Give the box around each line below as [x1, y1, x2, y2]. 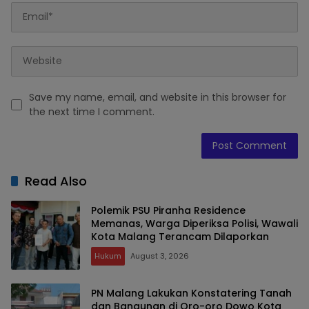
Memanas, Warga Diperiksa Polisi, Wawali [91, 217, 298, 231]
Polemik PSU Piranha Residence [91, 203, 246, 218]
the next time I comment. [29, 104, 154, 119]
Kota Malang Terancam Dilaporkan [91, 230, 269, 244]
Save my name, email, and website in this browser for [29, 90, 286, 104]
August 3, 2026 [130, 250, 189, 262]
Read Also [25, 172, 87, 190]
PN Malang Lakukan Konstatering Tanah [91, 286, 292, 301]
